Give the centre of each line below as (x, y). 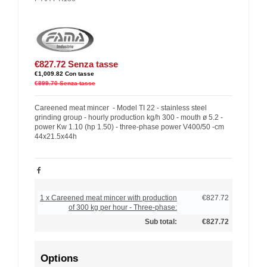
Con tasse (80, 73)
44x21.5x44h (56, 136)
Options (59, 258)
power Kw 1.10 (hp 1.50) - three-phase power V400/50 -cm (129, 127)
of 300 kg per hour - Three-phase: (123, 207)
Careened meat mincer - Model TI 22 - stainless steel (121, 108)
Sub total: (161, 221)
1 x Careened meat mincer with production (108, 198)
